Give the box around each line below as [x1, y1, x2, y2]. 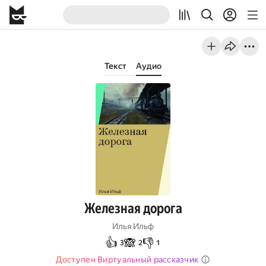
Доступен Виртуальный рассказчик [55, 255, 199, 264]
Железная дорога [84, 200, 182, 217]
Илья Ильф [112, 221, 154, 231]
